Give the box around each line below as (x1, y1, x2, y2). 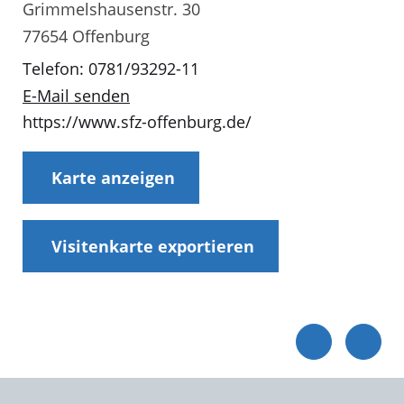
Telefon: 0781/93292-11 (23, 57, 199, 79)
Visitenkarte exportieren (50, 234, 254, 257)
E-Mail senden (23, 84, 130, 106)
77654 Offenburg (23, 24, 150, 47)
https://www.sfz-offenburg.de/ (23, 111, 252, 133)
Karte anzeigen (50, 166, 175, 188)
